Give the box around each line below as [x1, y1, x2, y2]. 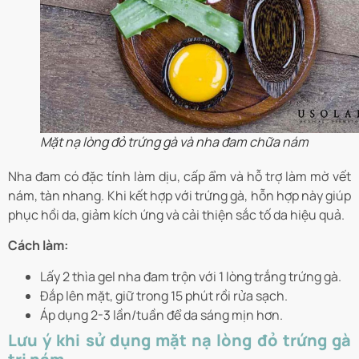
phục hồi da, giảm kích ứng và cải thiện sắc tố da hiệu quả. [8, 205, 345, 224]
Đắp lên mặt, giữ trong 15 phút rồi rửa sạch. [40, 286, 288, 305]
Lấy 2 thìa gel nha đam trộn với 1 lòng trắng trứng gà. [40, 267, 341, 285]
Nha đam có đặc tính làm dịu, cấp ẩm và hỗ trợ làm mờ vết [8, 167, 351, 185]
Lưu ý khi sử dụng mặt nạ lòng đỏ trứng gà [8, 329, 351, 351]
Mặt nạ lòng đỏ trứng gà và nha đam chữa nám [40, 132, 309, 151]
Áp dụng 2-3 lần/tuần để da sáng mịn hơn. [40, 305, 283, 324]
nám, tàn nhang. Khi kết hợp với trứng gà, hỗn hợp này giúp [8, 186, 351, 204]
